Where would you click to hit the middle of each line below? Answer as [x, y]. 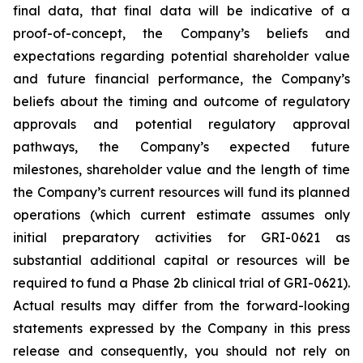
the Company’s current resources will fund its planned [181, 192]
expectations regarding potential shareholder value [181, 56]
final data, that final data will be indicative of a [181, 11]
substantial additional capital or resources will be [181, 260]
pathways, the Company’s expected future [181, 147]
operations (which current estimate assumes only [181, 215]
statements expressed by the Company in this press [181, 328]
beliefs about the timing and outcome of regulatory [181, 101]
